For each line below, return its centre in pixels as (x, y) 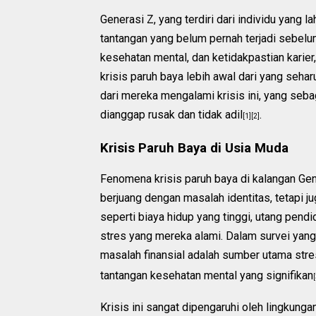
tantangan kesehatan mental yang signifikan (207, 275)
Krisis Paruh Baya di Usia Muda (194, 148)
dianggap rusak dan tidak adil (171, 114)
